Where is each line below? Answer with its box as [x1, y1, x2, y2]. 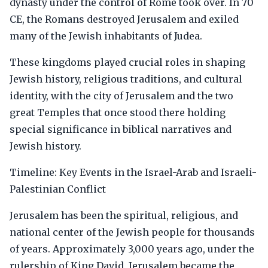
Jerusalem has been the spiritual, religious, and [10, 209, 238, 221]
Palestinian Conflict [10, 183, 106, 195]
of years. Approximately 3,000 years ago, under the [10, 243, 254, 255]
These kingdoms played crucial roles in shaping [10, 56, 245, 68]
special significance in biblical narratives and [10, 123, 232, 135]
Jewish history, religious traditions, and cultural [10, 73, 242, 85]
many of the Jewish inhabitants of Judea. [10, 30, 202, 42]
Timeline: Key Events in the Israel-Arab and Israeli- [10, 166, 257, 178]
